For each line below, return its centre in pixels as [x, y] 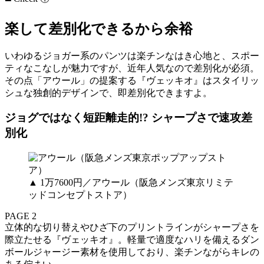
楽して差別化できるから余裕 [99, 29]
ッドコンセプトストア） [80, 194]
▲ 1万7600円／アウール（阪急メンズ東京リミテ [131, 182]
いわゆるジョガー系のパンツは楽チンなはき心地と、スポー [132, 55]
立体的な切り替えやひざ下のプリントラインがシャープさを [132, 227]
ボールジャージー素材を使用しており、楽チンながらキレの [132, 252]
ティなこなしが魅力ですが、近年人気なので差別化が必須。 [132, 68]
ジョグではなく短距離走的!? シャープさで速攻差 [128, 118]
